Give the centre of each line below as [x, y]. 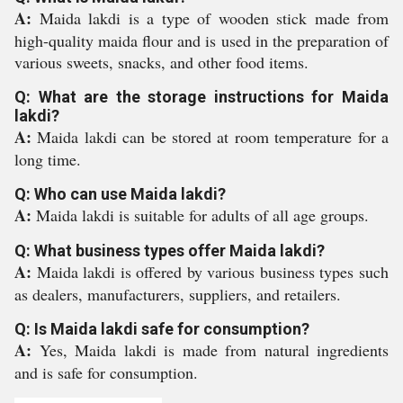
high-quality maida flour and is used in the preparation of [201, 40]
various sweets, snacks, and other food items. [161, 62]
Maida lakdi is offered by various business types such [213, 272]
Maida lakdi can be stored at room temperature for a [213, 137]
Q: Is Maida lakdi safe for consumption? [162, 329]
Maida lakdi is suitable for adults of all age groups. [202, 215]
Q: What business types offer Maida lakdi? [170, 251]
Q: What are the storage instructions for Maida [201, 97]
